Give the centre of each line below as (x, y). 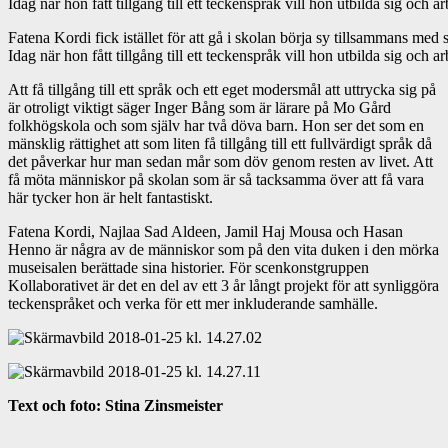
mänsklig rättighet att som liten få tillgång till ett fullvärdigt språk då (220, 143)
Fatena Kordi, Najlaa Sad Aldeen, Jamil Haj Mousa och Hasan (205, 231)
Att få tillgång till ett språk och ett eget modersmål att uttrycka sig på (222, 89)
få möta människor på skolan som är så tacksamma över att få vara (216, 179)
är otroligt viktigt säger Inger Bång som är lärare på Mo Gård (199, 107)
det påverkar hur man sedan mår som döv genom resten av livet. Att (220, 161)
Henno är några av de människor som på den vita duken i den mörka (223, 249)
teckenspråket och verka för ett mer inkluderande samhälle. (193, 303)
